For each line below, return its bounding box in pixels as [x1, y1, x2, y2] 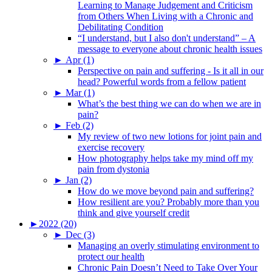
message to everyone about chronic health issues [78, 43, 262, 54]
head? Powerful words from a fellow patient [78, 76, 246, 87]
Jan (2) [66, 174, 92, 185]
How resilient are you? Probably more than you [78, 196, 259, 207]
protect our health [78, 251, 144, 262]
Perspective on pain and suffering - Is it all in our [78, 65, 263, 76]
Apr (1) [66, 54, 94, 65]
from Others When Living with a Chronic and [78, 10, 253, 21]
